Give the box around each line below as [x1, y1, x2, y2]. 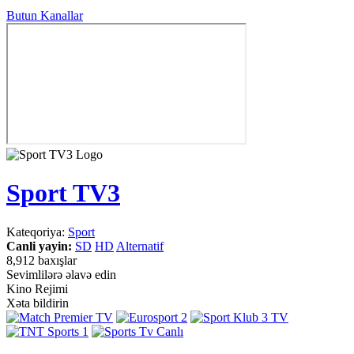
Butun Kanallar [6, 9, 83, 22]
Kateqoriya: [6, 224, 68, 239]
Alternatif [116, 239, 164, 253]
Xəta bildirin [6, 296, 69, 310]
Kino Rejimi [6, 281, 68, 296]
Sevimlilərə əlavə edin [6, 267, 116, 281]
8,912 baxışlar [6, 253, 77, 267]
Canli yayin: [6, 239, 75, 253]
